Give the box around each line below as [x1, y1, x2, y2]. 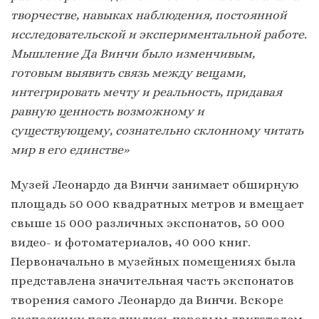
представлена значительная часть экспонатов [11, 273, 294, 288]
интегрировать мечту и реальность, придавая [11, 85, 282, 100]
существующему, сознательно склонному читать [11, 123, 303, 138]
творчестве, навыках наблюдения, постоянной [11, 8, 287, 23]
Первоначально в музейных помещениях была [11, 254, 296, 269]
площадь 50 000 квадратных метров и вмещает [11, 197, 304, 211]
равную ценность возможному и [11, 104, 204, 119]
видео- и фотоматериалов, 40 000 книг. [11, 235, 251, 250]
